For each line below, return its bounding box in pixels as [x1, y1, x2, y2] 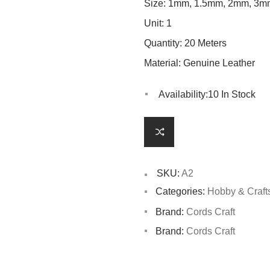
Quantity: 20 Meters [144, 37, 227, 48]
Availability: [159, 89, 208, 99]
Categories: [155, 186, 205, 196]
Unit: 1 [144, 17, 174, 28]
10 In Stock [208, 89, 256, 99]
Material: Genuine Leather [144, 57, 255, 68]
